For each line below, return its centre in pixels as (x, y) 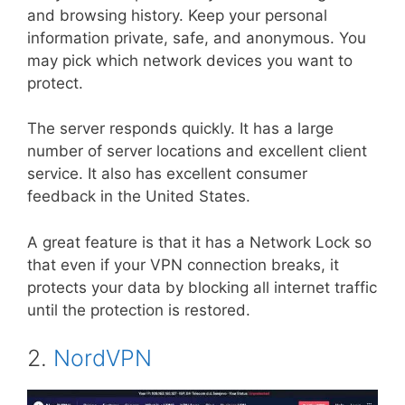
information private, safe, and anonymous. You (197, 38)
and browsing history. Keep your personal (177, 15)
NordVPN (103, 358)
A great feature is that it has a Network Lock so (199, 242)
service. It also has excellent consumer (167, 174)
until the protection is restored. (139, 310)
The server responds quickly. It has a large (180, 129)
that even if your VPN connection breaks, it (183, 264)
